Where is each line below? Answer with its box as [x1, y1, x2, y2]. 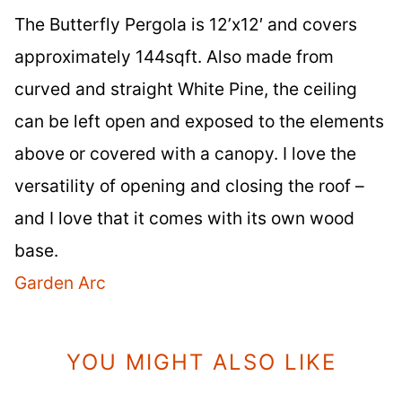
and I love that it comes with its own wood [14, 206, 354, 229]
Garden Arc [14, 271, 106, 293]
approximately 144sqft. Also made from [14, 45, 334, 67]
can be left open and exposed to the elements [14, 109, 384, 132]
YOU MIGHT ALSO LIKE [66, 348, 336, 375]
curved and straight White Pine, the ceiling [14, 77, 357, 100]
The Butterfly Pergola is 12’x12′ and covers [14, 13, 357, 35]
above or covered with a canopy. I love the [14, 142, 356, 164]
